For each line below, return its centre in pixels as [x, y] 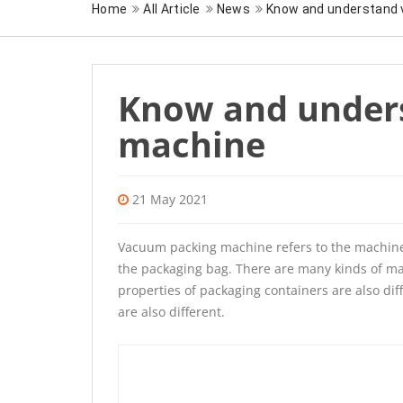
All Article [172, 9]
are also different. [171, 312]
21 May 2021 [170, 200]
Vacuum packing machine [195, 247]
